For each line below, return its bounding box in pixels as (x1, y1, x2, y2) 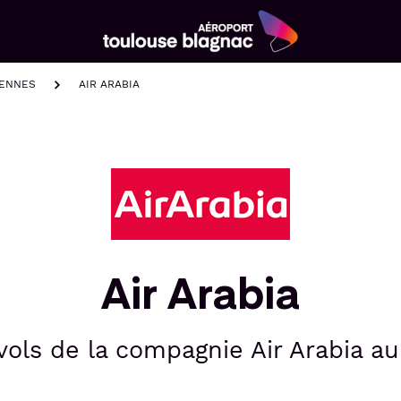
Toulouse (103, 67, 173, 86)
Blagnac (103, 83, 165, 102)
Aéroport (103, 51, 171, 70)
